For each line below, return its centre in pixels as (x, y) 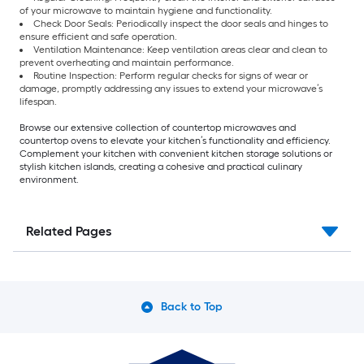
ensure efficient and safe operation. (98, 37)
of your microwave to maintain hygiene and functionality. (146, 11)
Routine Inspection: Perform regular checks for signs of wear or (171, 76)
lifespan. (38, 102)
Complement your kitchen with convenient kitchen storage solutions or (176, 154)
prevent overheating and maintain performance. (127, 63)
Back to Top (192, 307)
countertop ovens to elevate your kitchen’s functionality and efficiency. (175, 141)
